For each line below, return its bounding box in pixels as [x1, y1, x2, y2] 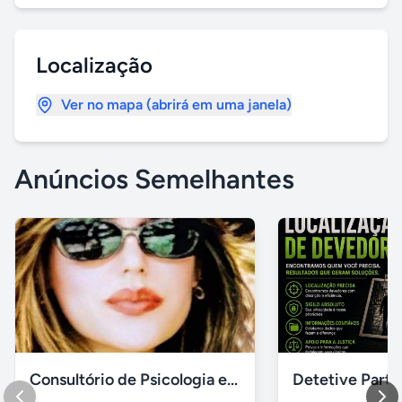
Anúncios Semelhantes [14, 162, 294, 196]
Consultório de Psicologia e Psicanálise [227, 370, 238, 390]
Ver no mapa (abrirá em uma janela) [61, 96, 292, 113]
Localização [36, 52, 153, 78]
